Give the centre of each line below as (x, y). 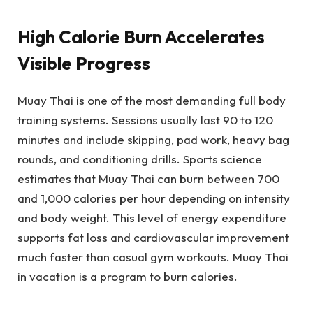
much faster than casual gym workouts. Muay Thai (153, 256)
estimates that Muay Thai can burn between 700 (148, 178)
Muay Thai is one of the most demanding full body (152, 100)
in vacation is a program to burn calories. (128, 276)
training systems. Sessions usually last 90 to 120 (145, 119)
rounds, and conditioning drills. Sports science (140, 159)
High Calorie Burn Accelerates (141, 37)
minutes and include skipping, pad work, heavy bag (153, 139)
